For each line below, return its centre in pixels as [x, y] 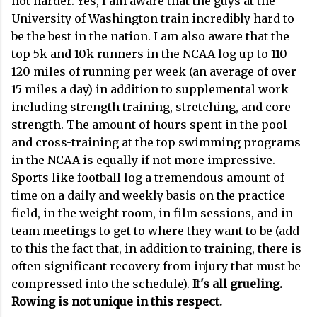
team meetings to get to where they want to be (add [155, 231]
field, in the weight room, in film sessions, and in [152, 213]
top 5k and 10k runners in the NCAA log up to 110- [152, 54]
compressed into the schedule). [102, 284]
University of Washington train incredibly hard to [153, 19]
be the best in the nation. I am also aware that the [150, 36]
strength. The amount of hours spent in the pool [149, 125]
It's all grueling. [237, 284]
